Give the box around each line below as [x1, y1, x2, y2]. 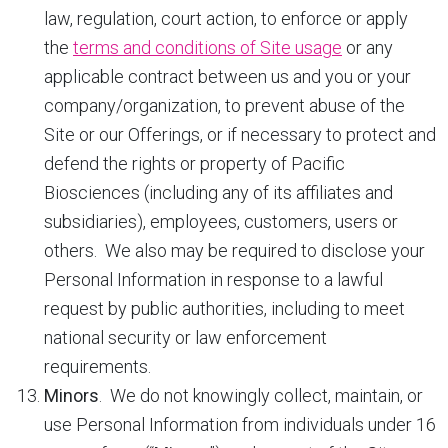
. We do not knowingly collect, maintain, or [99, 385, 423, 406]
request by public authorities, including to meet [44, 298, 405, 319]
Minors [44, 385, 99, 406]
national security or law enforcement [44, 327, 327, 348]
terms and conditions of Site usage [73, 37, 342, 58]
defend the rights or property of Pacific [44, 153, 345, 174]
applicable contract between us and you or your [44, 66, 411, 87]
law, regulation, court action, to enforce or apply [44, 8, 408, 29]
